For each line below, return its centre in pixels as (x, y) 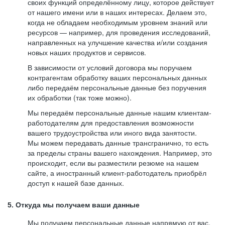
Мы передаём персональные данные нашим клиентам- (120, 113)
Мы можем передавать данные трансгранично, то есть (118, 143)
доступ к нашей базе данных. (76, 183)
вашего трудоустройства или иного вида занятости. (112, 133)
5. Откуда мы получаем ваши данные (74, 205)
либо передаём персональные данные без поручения (117, 87)
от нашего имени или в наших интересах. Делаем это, (117, 12)
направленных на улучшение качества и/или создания (118, 42)
